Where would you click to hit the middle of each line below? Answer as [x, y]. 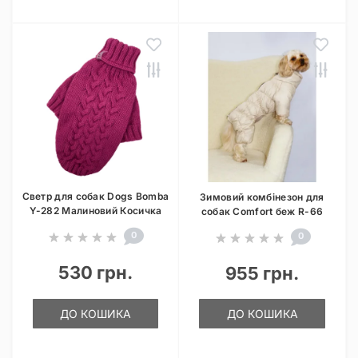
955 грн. [262, 273]
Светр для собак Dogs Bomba [95, 196]
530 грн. [95, 272]
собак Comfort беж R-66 [262, 211]
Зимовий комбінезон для [262, 197]
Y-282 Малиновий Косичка [95, 211]
